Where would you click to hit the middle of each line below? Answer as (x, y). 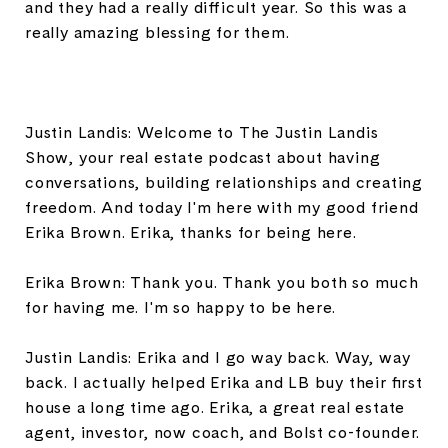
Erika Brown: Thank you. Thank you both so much (222, 282)
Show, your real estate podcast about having (203, 157)
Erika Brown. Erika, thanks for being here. (191, 232)
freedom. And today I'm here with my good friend (222, 207)
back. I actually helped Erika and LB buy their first (224, 382)
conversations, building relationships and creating (224, 182)
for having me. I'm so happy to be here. (181, 307)
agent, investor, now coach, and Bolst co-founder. (223, 432)
